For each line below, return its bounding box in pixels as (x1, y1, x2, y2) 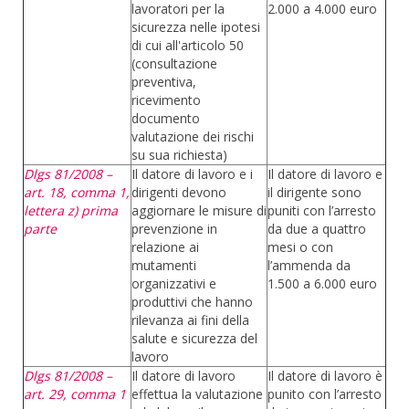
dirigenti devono (131, 184, 226, 201)
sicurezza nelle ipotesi (131, 18, 260, 36)
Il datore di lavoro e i (131, 165, 253, 183)
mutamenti (131, 257, 196, 274)
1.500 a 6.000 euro (267, 275, 377, 292)
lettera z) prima (24, 202, 118, 219)
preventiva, (131, 73, 196, 90)
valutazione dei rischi (131, 128, 254, 145)
